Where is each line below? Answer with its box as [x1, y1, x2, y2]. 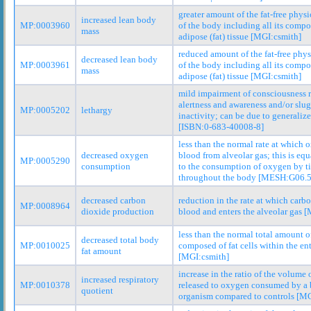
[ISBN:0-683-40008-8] [178, 121, 264, 132]
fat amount [81, 245, 121, 256]
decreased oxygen [81, 149, 149, 160]
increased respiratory [81, 274, 159, 285]
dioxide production [81, 205, 154, 217]
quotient [81, 285, 113, 296]
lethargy [81, 104, 112, 115]
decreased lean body [81, 53, 158, 65]
